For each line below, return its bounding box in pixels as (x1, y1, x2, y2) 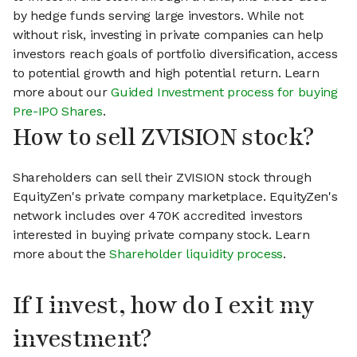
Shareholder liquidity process (109, 246, 283, 262)
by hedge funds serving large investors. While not (13, 8, 304, 24)
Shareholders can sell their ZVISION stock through (13, 170, 312, 186)
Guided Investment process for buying (111, 84, 338, 100)
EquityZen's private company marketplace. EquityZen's (13, 189, 338, 205)
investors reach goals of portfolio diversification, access (13, 46, 338, 62)
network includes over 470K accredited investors (13, 208, 303, 224)
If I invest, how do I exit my (13, 289, 315, 323)
